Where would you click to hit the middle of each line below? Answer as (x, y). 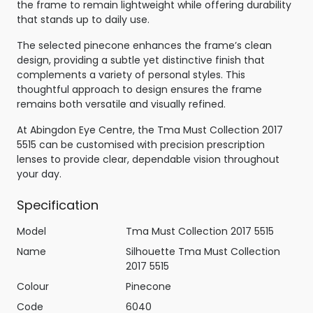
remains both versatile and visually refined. (121, 104)
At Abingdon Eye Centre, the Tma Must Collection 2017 (150, 130)
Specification (58, 205)
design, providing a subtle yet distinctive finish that (141, 60)
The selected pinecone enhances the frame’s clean (144, 46)
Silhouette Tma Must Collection (203, 252)
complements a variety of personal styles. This (131, 75)
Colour (33, 287)
